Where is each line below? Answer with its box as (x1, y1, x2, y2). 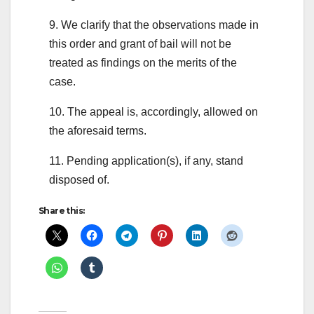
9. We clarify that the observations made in (49, 18, 259, 31)
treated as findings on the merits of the (49, 56, 237, 69)
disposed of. (49, 173, 109, 186)
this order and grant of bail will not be (49, 37, 231, 50)
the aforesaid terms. (49, 124, 146, 137)
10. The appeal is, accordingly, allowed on (49, 105, 258, 118)
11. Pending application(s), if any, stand (49, 154, 243, 167)
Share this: (39, 205, 85, 216)
